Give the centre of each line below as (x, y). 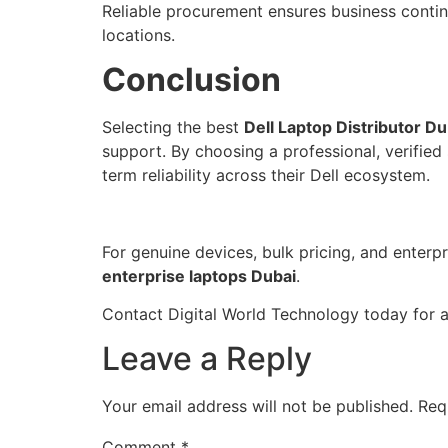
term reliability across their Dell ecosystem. (266, 174)
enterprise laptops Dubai (199, 275)
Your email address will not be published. (257, 406)
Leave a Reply (207, 359)
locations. (138, 34)
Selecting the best (173, 126)
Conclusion (191, 79)
